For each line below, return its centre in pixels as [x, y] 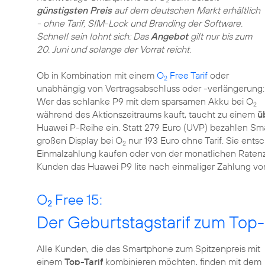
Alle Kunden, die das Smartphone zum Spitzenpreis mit [148, 248]
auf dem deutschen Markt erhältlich [186, 10]
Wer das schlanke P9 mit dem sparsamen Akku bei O [145, 101]
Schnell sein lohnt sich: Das [94, 36]
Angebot [169, 36]
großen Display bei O [80, 140]
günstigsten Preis [74, 10]
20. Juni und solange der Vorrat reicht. [114, 49]
